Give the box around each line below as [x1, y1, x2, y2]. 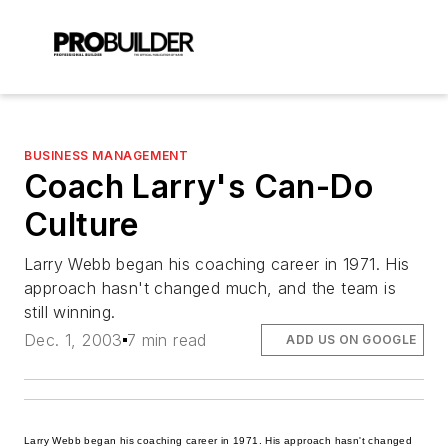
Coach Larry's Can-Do [24, 167, 373, 206]
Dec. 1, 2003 [24, 330, 123, 351]
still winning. [24, 302, 116, 322]
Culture [24, 205, 139, 244]
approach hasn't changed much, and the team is [24, 278, 396, 298]
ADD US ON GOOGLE [286, 332, 417, 348]
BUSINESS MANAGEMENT [24, 148, 189, 163]
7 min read [126, 330, 207, 351]
